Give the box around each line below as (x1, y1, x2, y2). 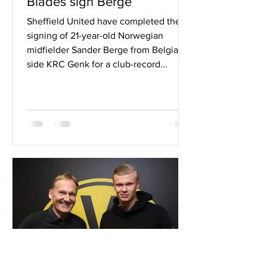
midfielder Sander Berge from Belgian (27, 45, 184, 55)
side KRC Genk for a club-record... (27, 59, 167, 69)
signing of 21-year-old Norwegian (27, 30, 163, 41)
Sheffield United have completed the (27, 16, 181, 26)
